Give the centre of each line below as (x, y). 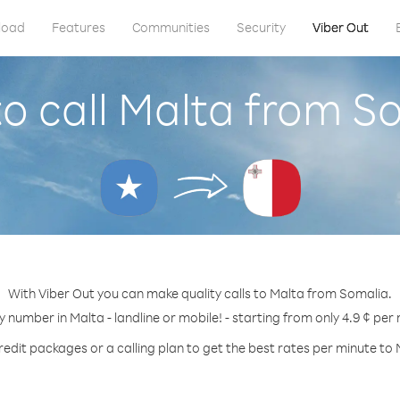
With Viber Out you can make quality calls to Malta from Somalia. (200, 293)
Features (78, 27)
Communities (171, 27)
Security (261, 27)
